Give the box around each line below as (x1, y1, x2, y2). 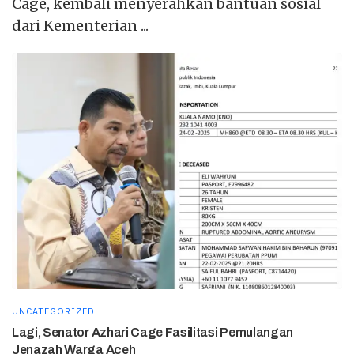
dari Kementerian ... (12, 17, 149, 36)
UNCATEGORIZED (12, 306, 95, 318)
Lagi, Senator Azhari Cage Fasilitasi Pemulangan (12, 326, 293, 340)
